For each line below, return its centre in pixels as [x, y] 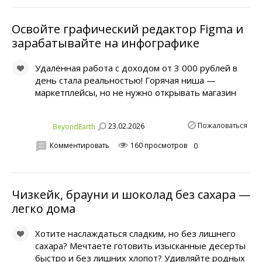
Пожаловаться [223, 125]
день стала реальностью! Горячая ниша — [125, 80]
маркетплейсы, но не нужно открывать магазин [136, 92]
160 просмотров [158, 146]
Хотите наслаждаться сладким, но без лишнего [135, 233]
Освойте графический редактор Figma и [127, 29]
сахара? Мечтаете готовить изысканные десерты [140, 245]
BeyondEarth [74, 126]
